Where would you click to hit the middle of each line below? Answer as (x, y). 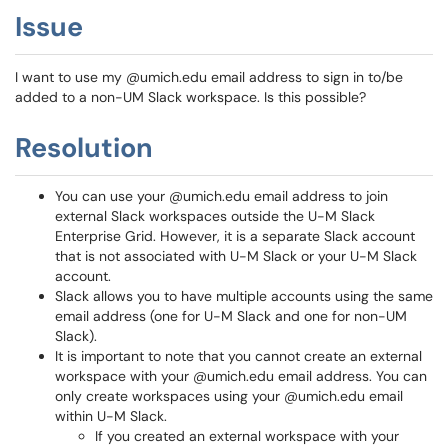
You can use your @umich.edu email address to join (221, 196)
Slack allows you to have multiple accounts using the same (244, 296)
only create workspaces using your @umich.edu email (229, 396)
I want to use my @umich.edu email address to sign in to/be (209, 77)
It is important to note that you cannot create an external (238, 356)
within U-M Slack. (111, 416)
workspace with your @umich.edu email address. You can (241, 376)
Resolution (84, 147)
